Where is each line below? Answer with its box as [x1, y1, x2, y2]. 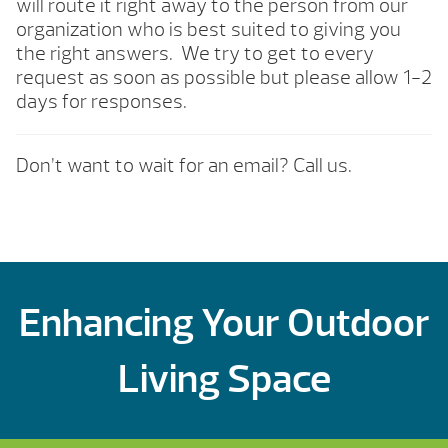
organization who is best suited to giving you [16, 17, 401, 43]
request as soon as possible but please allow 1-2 [16, 65, 432, 91]
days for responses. [16, 89, 187, 115]
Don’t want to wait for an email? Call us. [16, 153, 352, 179]
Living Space [117, 354, 331, 405]
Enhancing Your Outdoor [18, 298, 430, 349]
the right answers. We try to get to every [16, 41, 374, 67]
